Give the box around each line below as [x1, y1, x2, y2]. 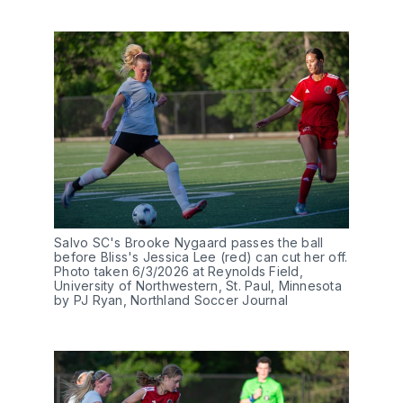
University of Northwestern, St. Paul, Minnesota [54, 277, 342, 293]
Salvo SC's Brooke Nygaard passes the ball [54, 234, 324, 250]
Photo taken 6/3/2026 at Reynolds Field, [54, 263, 303, 279]
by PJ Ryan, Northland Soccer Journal [54, 291, 288, 308]
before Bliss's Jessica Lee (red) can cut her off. [54, 248, 348, 264]
